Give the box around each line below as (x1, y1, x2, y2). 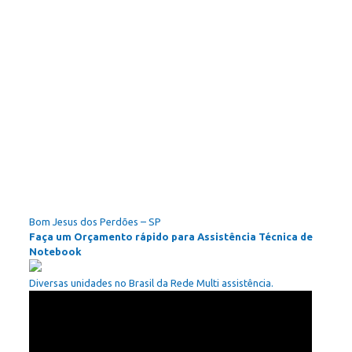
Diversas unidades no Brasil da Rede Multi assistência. (28, 277, 273, 288)
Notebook (28, 246, 82, 257)
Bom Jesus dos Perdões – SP (28, 216, 161, 227)
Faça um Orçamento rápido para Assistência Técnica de (28, 231, 313, 242)
